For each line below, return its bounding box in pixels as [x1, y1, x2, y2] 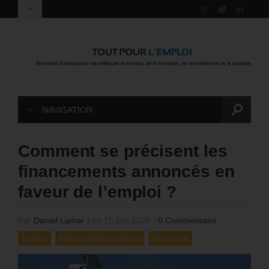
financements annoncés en [18, 162, 235, 181]
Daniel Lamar [34, 216, 85, 226]
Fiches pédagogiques [59, 234, 141, 244]
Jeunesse [152, 234, 189, 244]
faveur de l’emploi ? [18, 183, 177, 202]
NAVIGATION [42, 105, 92, 115]
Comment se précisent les [18, 142, 228, 161]
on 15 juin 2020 [89, 216, 153, 226]
